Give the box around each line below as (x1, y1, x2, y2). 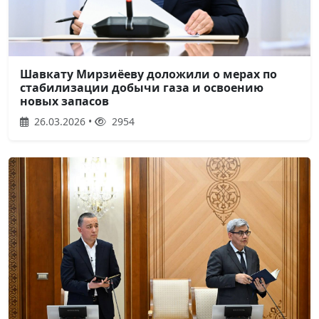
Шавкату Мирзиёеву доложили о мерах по (20, 66, 277, 83)
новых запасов (20, 93, 109, 110)
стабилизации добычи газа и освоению (20, 80, 263, 96)
